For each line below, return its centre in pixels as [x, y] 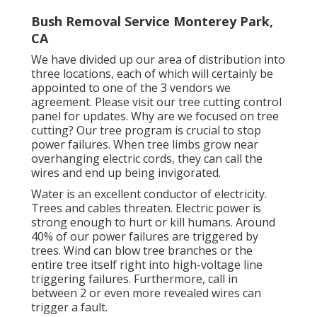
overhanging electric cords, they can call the [147, 159]
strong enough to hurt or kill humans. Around [153, 223]
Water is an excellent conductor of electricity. [149, 194]
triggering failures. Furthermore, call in [134, 279]
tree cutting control [230, 102]
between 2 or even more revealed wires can [146, 293]
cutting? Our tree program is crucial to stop [146, 131]
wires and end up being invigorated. [126, 173]
